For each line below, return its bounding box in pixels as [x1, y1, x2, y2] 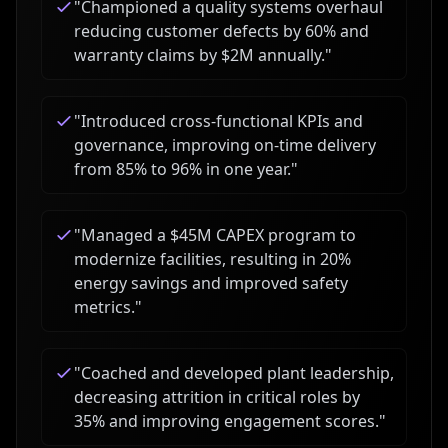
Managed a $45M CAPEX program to [81, 224, 356, 246]
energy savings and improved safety [74, 272, 348, 294]
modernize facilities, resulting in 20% [74, 248, 351, 270]
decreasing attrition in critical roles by [74, 386, 360, 408]
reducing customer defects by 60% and [74, 20, 369, 42]
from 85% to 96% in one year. [74, 158, 291, 180]
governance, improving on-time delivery [74, 134, 376, 156]
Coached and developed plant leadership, [81, 362, 394, 384]
